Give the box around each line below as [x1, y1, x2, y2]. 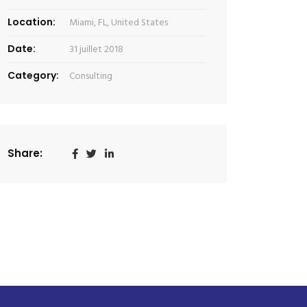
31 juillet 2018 [69, 41, 123, 58]
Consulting [69, 68, 112, 84]
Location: [8, 14, 56, 29]
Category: [8, 68, 59, 82]
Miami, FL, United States [69, 14, 168, 31]
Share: [8, 145, 42, 160]
